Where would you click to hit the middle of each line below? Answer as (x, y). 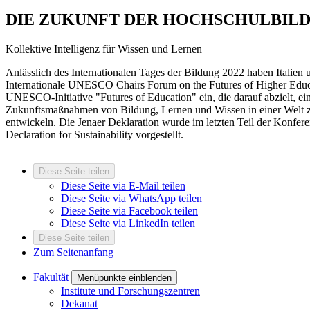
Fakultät (52, 277)
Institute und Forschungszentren (130, 291)
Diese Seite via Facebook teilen (129, 210)
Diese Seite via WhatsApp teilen (131, 198)
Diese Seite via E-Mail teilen (123, 185)
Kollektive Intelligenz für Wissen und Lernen (104, 48)
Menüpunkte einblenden (124, 277)
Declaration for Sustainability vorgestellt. (94, 134)
